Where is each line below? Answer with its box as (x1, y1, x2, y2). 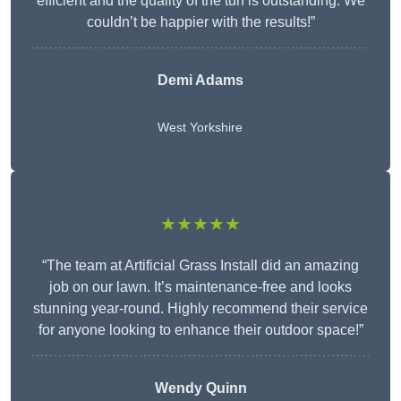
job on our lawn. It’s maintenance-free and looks (49, 279, 352, 295)
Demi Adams (158, 73, 243, 89)
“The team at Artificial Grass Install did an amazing (42, 258, 359, 274)
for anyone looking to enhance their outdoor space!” (38, 322, 363, 338)
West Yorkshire (158, 120, 243, 135)
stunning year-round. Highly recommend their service (33, 301, 368, 317)
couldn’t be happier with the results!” (86, 14, 315, 30)
